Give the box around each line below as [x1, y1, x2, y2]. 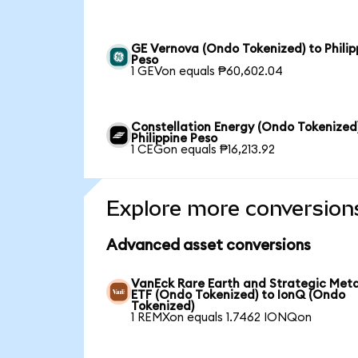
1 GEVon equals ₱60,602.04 [131, 66, 284, 78]
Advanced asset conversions [105, 237, 311, 253]
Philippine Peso [131, 133, 218, 145]
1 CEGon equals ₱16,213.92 [131, 144, 276, 157]
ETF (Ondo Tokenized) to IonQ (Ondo [131, 289, 346, 302]
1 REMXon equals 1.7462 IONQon [131, 312, 312, 324]
